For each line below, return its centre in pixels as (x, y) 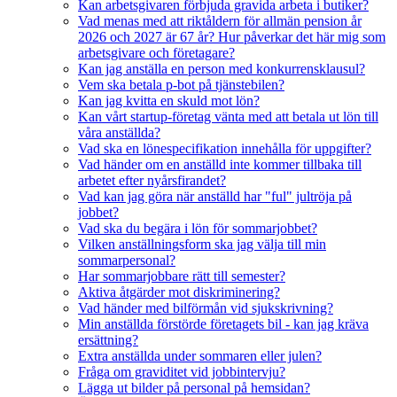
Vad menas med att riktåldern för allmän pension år (220, 20)
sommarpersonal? (127, 260)
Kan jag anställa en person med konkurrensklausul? (222, 68)
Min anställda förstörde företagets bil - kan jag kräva (223, 323)
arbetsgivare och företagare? (156, 52)
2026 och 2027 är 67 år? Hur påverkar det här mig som (232, 36)
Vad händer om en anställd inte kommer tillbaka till (220, 164)
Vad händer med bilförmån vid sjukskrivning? (206, 307)
